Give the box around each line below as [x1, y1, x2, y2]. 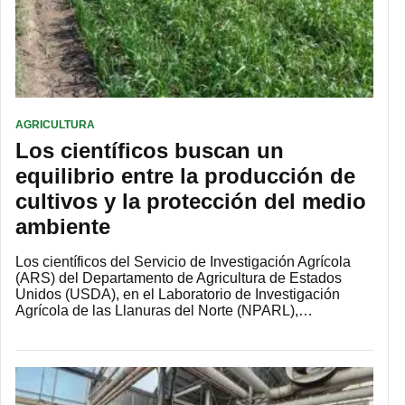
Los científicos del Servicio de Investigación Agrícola [15, 253, 351, 269]
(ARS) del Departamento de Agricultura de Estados [15, 269, 342, 286]
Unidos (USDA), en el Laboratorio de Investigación [15, 286, 340, 302]
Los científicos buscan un [15, 137, 284, 163]
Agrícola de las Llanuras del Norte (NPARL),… [15, 302, 313, 318]
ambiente [15, 213, 110, 239]
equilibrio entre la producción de [15, 163, 355, 188]
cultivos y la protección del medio [15, 188, 366, 213]
